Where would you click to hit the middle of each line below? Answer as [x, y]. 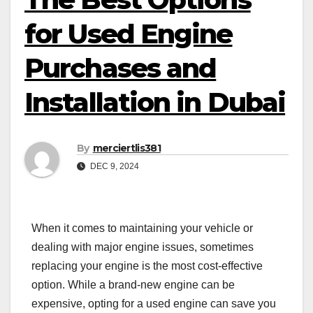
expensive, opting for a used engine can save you [154, 304]
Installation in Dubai [155, 102]
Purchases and [121, 68]
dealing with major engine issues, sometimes [143, 247]
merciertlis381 [126, 148]
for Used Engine [129, 34]
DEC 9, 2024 [114, 167]
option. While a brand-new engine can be [133, 285]
